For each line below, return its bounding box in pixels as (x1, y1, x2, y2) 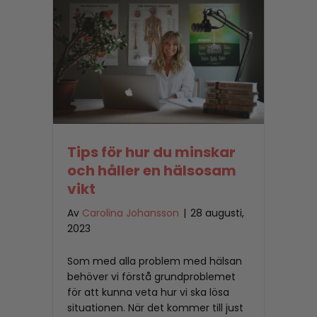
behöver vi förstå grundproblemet (67, 270, 236, 284)
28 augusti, (190, 206, 244, 221)
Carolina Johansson (82, 206, 179, 221)
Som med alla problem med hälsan (67, 254, 242, 269)
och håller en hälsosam (67, 161, 236, 181)
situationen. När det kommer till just (67, 301, 243, 316)
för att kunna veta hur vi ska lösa (67, 285, 229, 300)
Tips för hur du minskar (67, 142, 236, 163)
